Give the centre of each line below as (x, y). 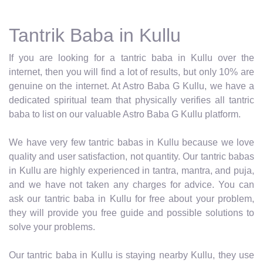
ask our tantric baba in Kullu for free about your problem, (131, 198)
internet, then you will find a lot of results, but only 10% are (131, 72)
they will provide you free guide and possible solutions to (131, 213)
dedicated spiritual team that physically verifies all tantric (131, 100)
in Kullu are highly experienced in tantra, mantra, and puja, (131, 170)
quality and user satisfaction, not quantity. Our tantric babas (131, 156)
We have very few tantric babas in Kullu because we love (131, 142)
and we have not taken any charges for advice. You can (131, 184)
